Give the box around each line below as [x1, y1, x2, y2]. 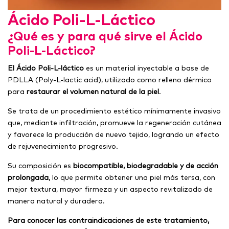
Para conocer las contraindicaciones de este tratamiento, [8, 216, 209, 225]
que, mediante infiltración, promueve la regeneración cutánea [8, 118, 221, 128]
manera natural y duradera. [8, 196, 105, 206]
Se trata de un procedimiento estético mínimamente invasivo [8, 106, 221, 116]
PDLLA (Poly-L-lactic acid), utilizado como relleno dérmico [8, 75, 212, 85]
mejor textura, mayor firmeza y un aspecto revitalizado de [8, 185, 213, 194]
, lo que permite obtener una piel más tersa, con [49, 173, 215, 182]
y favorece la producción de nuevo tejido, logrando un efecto [8, 130, 219, 140]
